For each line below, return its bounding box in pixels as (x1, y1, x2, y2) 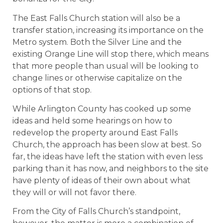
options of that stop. (12, 85, 92, 95)
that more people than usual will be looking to (12, 61, 199, 71)
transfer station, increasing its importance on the (12, 25, 204, 35)
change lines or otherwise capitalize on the (12, 73, 182, 83)
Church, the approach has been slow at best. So (12, 139, 202, 149)
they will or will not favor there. (12, 187, 136, 197)
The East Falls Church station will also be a (12, 13, 180, 23)
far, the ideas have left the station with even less (12, 151, 203, 161)
